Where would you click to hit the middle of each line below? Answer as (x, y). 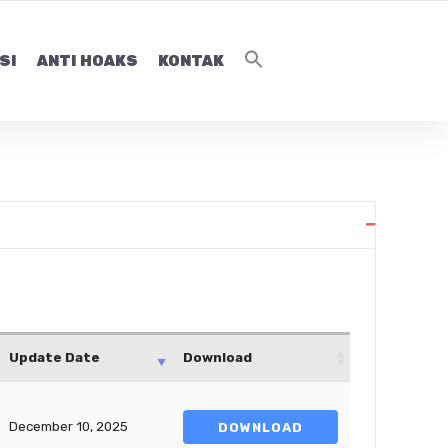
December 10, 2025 (68, 426)
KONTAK (190, 61)
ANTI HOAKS (87, 61)
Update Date (54, 357)
